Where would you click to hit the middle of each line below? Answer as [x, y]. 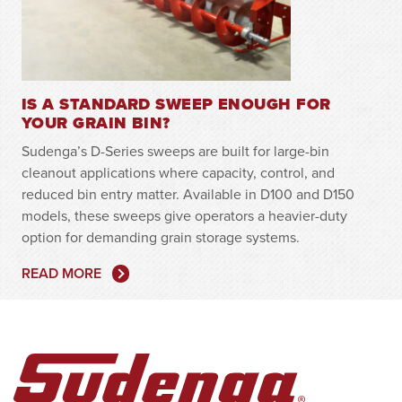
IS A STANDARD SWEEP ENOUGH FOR [176, 104]
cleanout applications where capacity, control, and [178, 172]
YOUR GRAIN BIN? [96, 123]
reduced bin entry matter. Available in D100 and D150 [188, 194]
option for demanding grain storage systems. [161, 237]
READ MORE [61, 273]
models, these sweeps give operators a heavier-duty [184, 215]
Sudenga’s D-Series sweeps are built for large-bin [175, 151]
